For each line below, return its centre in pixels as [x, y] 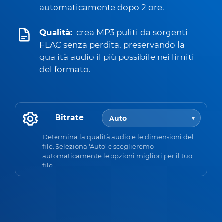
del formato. [65, 69]
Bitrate [69, 118]
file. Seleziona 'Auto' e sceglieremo [98, 146]
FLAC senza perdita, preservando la [112, 45]
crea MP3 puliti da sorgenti [132, 32]
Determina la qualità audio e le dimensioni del [118, 137]
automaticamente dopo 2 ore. [102, 7]
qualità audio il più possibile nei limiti [117, 57]
